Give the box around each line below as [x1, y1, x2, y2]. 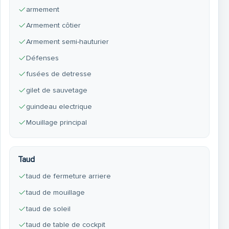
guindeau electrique [26, 102, 92, 111]
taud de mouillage [26, 188, 85, 197]
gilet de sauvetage [26, 85, 87, 95]
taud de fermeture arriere [26, 172, 111, 181]
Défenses [26, 53, 59, 62]
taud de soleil [26, 204, 71, 213]
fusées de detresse [26, 70, 91, 79]
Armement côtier [26, 21, 81, 30]
